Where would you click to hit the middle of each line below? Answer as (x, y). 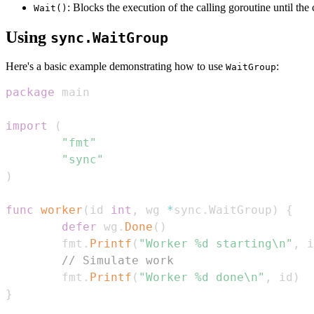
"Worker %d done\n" (202, 278)
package (30, 93)
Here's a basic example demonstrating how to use (116, 67)
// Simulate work (118, 261)
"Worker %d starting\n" (216, 244)
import (27, 126)
